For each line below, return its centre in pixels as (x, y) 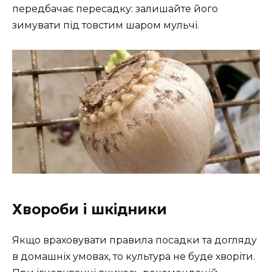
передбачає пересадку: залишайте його (115, 8)
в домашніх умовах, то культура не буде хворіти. (134, 257)
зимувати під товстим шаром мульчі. (106, 25)
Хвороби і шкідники (90, 210)
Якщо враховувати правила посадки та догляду (134, 240)
